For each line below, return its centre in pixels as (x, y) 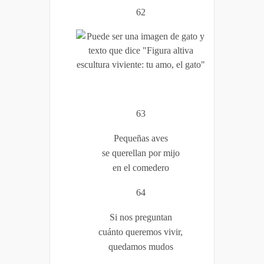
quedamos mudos (141, 246)
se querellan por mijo (141, 153)
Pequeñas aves (141, 138)
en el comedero (141, 167)
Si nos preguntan (141, 217)
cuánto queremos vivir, (141, 232)
